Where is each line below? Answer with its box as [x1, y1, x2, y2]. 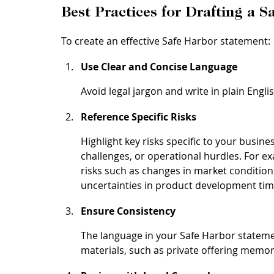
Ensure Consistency [81, 204, 176, 218]
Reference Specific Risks [81, 110, 196, 124]
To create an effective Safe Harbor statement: [61, 34, 270, 48]
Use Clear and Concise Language [81, 60, 237, 74]
